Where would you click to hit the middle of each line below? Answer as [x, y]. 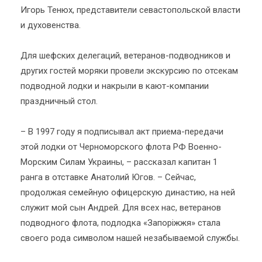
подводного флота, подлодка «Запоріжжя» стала [120, 223]
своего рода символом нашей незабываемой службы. [130, 238]
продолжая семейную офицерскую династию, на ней [128, 192]
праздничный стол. [59, 101]
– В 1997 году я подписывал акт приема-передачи [122, 132]
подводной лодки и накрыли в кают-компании [115, 86]
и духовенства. [51, 25]
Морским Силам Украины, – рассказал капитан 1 [119, 162]
